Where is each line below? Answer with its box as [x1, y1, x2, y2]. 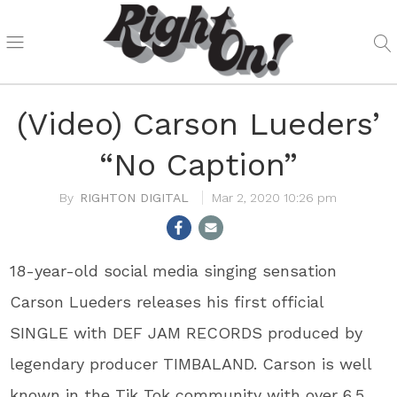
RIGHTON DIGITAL [80, 191, 190, 205]
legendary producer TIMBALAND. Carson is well [10, 354, 372, 373]
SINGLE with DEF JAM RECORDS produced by [10, 323, 363, 342]
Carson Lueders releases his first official [10, 292, 324, 311]
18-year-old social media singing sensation [10, 261, 338, 280]
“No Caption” [98, 146, 298, 183]
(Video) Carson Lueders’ [16, 105, 380, 143]
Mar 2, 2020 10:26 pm [212, 191, 338, 205]
